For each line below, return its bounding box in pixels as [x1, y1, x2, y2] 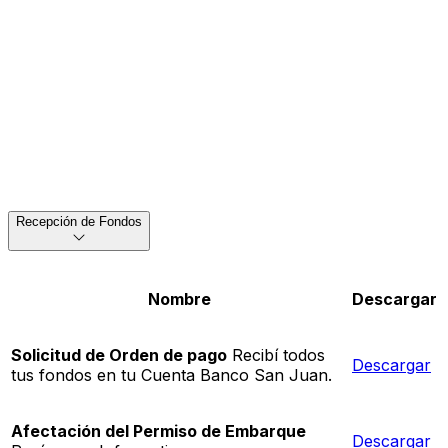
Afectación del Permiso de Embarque [11, 421, 306, 442]
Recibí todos [227, 345, 325, 366]
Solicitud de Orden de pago [11, 345, 227, 366]
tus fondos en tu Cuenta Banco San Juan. [11, 365, 332, 386]
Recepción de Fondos [16, 214, 142, 230]
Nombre [148, 289, 211, 310]
